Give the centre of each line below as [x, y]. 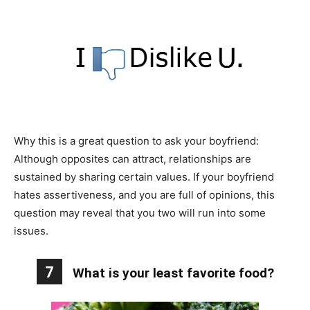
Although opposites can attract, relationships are [133, 159]
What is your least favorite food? [173, 273]
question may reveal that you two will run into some [140, 213]
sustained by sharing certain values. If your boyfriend [144, 177]
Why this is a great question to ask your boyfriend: [136, 141]
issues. [31, 231]
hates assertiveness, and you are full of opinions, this [144, 195]
